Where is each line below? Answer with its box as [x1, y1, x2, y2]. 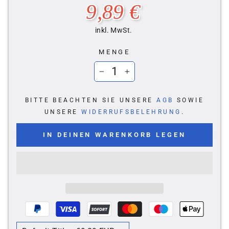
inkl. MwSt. [95, 26, 134, 35]
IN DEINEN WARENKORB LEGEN [43, 131, 186, 139]
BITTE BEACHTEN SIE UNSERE [25, 97, 157, 104]
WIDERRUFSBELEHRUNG [81, 108, 181, 116]
